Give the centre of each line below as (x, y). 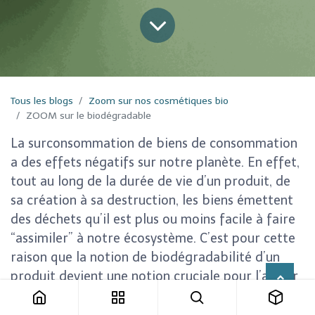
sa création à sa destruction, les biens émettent (152, 200)
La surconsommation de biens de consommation (154, 143)
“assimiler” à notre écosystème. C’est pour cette (153, 238)
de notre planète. (62, 295)
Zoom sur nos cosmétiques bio (159, 101)
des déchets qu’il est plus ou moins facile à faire (153, 219)
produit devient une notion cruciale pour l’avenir (154, 276)
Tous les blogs (42, 101)
